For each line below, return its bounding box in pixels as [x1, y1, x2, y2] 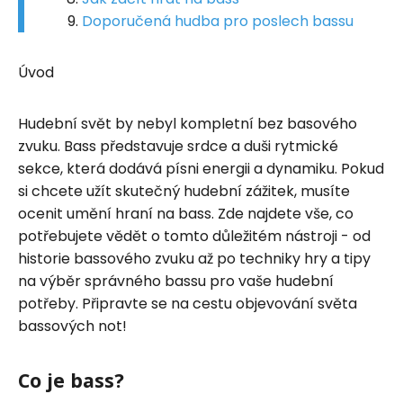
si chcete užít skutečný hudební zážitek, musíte [18, 180, 350, 201]
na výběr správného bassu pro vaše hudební [18, 270, 334, 291]
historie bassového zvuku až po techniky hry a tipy [18, 247, 371, 269]
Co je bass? [18, 366, 124, 393]
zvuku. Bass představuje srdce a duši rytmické [18, 135, 338, 157]
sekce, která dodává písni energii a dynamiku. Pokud [18, 157, 384, 179]
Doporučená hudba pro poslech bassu [82, 10, 354, 31]
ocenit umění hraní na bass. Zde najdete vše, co [18, 202, 354, 224]
